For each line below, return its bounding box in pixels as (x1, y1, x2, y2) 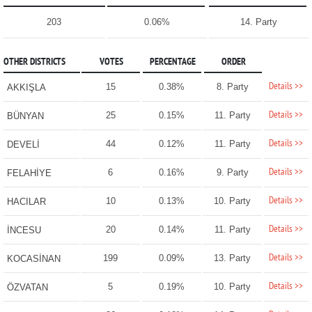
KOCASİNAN (6, 253, 61, 265)
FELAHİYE (6, 168, 52, 179)
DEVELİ (6, 139, 40, 150)
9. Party (216, 167, 249, 178)
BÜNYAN (6, 111, 44, 122)
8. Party (216, 81, 249, 93)
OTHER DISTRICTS (3, 56, 65, 69)
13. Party (214, 253, 251, 264)
